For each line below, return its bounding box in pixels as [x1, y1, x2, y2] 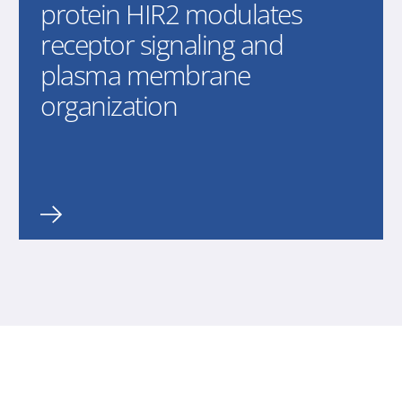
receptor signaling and [40, 26, 284, 64]
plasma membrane [40, 57, 250, 94]
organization [40, 87, 178, 125]
